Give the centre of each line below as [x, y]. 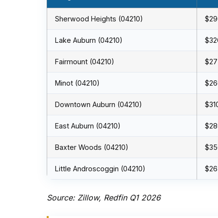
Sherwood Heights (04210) [99, 19]
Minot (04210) [77, 83]
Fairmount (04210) [85, 62]
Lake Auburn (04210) [89, 40]
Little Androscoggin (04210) [100, 169]
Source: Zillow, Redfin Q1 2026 [104, 198]
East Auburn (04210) [88, 126]
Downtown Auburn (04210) [99, 104]
